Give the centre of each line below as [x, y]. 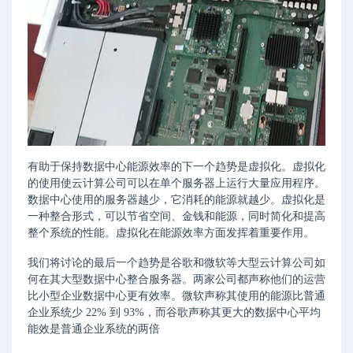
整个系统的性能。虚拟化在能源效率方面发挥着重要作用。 [171, 233]
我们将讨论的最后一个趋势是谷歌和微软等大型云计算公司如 [176, 263]
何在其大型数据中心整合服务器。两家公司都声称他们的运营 [176, 280]
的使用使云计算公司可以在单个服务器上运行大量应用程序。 [176, 184]
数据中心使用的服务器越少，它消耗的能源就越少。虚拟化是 [176, 200]
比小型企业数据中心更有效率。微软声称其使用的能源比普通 [176, 296]
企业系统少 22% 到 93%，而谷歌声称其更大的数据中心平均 [174, 313]
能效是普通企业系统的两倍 [94, 329]
